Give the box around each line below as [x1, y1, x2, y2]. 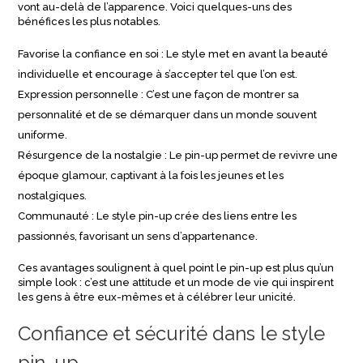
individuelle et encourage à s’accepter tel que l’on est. [18, 68, 298, 80]
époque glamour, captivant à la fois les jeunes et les [18, 169, 284, 181]
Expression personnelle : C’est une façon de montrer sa [18, 88, 300, 100]
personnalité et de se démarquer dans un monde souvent [18, 109, 318, 121]
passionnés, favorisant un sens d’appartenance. [18, 230, 258, 242]
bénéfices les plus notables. [18, 15, 161, 28]
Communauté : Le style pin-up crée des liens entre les [18, 210, 297, 222]
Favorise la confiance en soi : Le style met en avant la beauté [18, 48, 329, 60]
